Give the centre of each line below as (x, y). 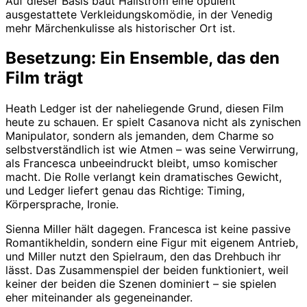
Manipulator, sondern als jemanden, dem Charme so (140, 136)
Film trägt (44, 78)
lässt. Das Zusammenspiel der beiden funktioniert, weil (147, 270)
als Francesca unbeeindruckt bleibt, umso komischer (142, 163)
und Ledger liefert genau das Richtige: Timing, (125, 191)
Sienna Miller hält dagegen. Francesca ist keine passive (148, 229)
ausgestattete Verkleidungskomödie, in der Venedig (139, 14)
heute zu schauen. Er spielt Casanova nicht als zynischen (153, 122)
